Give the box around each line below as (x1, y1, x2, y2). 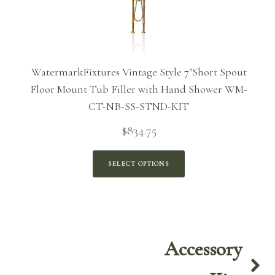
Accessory (165, 236, 242, 261)
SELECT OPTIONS (108, 160, 169, 168)
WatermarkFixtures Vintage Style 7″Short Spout (31, 64, 247, 79)
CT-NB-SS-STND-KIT (88, 99, 189, 113)
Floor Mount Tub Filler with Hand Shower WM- (30, 82, 247, 96)
